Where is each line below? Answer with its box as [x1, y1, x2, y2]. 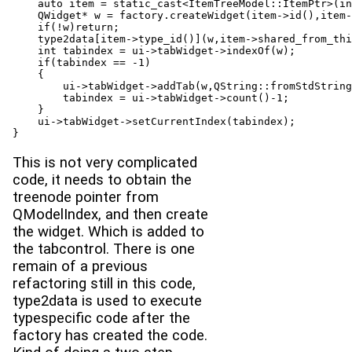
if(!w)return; [13, 21, 119, 34]
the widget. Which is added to [13, 223, 204, 241]
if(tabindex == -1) [13, 57, 151, 69]
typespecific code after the [13, 310, 190, 328]
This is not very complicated [13, 154, 197, 172]
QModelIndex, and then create [13, 206, 208, 224]
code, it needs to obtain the [13, 171, 192, 189]
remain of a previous [13, 258, 148, 276]
